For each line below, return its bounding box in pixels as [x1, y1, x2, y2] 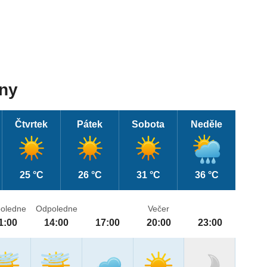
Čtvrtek [15, 119, 48, 130]
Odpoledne [35, 204, 77, 214]
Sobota [132, 119, 165, 130]
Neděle [191, 119, 223, 130]
